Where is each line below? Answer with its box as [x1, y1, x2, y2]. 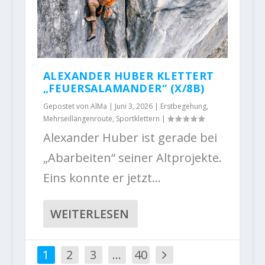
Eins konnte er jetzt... [43, 170, 161, 186]
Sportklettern [115, 114, 160, 124]
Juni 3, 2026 [114, 101, 153, 112]
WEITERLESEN [50, 206, 129, 222]
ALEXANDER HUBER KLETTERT [43, 69, 214, 83]
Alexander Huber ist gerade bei [43, 130, 217, 146]
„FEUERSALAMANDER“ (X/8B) [43, 81, 205, 96]
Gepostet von [43, 101, 91, 112]
